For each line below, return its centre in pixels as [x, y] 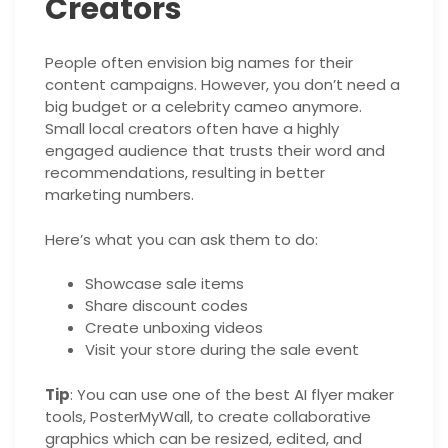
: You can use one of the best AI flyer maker [232, 394]
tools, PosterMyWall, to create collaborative [208, 416]
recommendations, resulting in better [185, 173]
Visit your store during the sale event [222, 350]
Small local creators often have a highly [192, 129]
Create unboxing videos [174, 328]
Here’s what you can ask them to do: [181, 239]
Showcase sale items [164, 284]
